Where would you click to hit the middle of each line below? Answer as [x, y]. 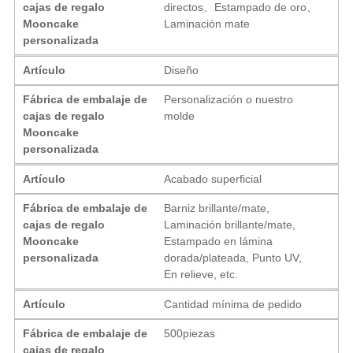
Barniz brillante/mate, [217, 208]
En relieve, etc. [201, 274]
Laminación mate [207, 23]
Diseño [182, 70]
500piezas [190, 333]
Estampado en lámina [219, 241]
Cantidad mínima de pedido [233, 304]
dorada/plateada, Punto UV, [233, 257]
